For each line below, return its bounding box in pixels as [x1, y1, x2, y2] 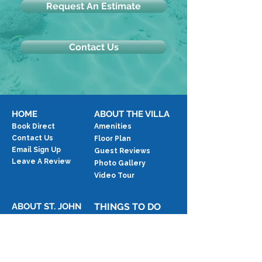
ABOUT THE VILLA [94, 109, 170, 119]
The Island [12, 227, 52, 235]
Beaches [94, 229, 128, 237]
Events [94, 242, 120, 250]
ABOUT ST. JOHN [12, 201, 81, 212]
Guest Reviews [94, 147, 150, 155]
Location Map [12, 215, 62, 223]
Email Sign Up [12, 146, 61, 154]
